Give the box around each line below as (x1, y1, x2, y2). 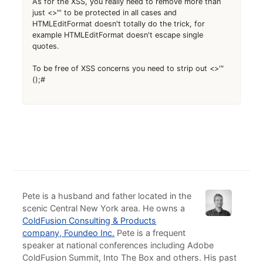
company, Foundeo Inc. (22, 228, 115, 238)
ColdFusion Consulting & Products (22, 215, 157, 226)
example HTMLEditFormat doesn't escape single (32, 31, 204, 40)
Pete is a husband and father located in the (22, 191, 192, 201)
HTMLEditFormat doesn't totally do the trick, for (32, 19, 205, 29)
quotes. (32, 42, 60, 51)
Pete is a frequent (114, 228, 186, 238)
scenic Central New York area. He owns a (22, 203, 186, 214)
